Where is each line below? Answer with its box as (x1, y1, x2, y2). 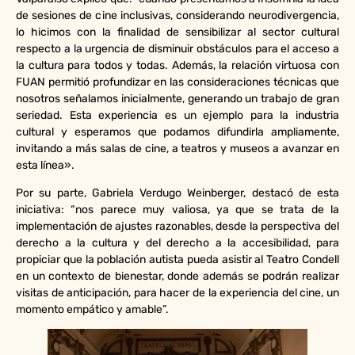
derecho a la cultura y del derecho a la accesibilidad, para (16, 236, 339, 250)
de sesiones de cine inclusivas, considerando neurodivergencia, (16, 8, 339, 22)
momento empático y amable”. (16, 303, 174, 316)
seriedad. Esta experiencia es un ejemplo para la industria (16, 108, 339, 122)
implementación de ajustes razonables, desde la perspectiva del (16, 219, 339, 233)
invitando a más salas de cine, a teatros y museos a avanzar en (16, 141, 339, 155)
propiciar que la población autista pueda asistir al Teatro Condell (16, 253, 339, 266)
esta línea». (16, 158, 74, 172)
